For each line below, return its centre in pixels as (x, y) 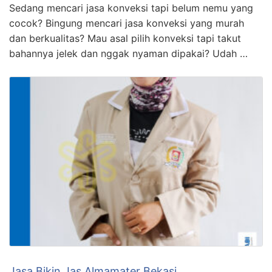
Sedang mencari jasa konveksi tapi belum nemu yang (131, 8)
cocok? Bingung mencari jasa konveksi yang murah (127, 23)
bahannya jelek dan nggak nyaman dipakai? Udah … (128, 54)
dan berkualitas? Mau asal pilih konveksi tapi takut (125, 39)
